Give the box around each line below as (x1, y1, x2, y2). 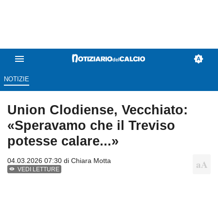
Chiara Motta (71, 157, 111, 165)
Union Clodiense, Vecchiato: (7, 102, 188, 118)
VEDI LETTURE (18, 166, 60, 173)
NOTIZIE (3, 75, 29, 83)
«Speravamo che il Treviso (7, 118, 175, 133)
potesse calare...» (7, 133, 119, 149)
